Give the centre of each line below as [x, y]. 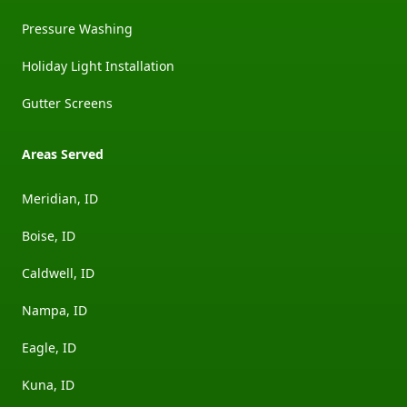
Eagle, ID [49, 347]
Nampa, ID [55, 310]
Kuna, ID [48, 384]
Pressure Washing [77, 28]
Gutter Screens [67, 103]
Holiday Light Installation [98, 65]
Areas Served [63, 154]
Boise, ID [49, 235]
